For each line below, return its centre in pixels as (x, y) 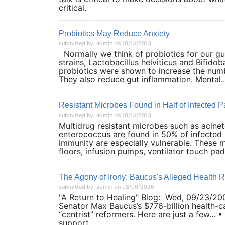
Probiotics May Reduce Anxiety (114, 33)
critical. (85, 8)
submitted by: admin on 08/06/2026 (106, 187)
